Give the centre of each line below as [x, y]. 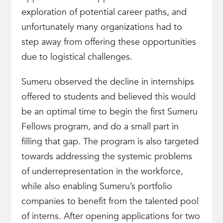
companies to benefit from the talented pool [110, 201]
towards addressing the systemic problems [107, 157]
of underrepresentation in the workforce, [102, 171]
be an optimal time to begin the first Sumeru [109, 112]
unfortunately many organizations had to [102, 27]
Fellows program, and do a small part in [100, 127]
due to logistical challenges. [77, 57]
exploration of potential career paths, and [104, 12]
